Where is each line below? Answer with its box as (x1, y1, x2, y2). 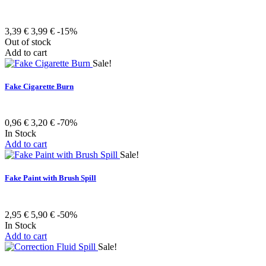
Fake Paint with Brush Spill (5, 173, 96, 183)
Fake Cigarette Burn (5, 82, 74, 91)
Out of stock (5, 36, 51, 47)
